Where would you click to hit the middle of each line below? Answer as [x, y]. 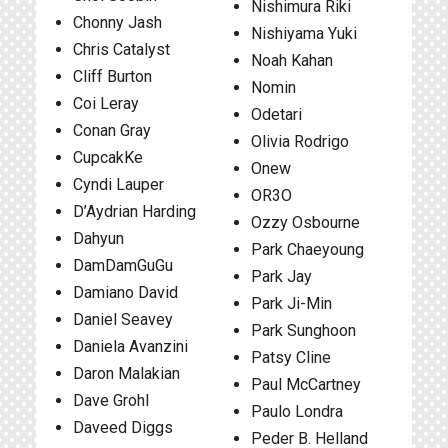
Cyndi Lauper [118, 184]
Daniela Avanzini [130, 346]
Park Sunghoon [303, 330]
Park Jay [281, 276]
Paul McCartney [305, 384]
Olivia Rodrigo [299, 141]
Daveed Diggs [123, 427]
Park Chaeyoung [307, 249]
